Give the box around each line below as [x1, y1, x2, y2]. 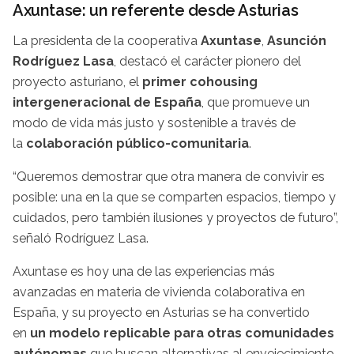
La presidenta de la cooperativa [13, 33, 201, 49]
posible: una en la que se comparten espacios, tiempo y [13, 190, 336, 205]
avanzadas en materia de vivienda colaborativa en [13, 284, 305, 300]
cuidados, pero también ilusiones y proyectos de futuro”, [13, 210, 338, 226]
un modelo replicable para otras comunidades [30, 326, 334, 341]
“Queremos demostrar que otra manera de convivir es [13, 169, 325, 185]
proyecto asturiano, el [13, 74, 142, 90]
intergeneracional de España [13, 95, 201, 111]
